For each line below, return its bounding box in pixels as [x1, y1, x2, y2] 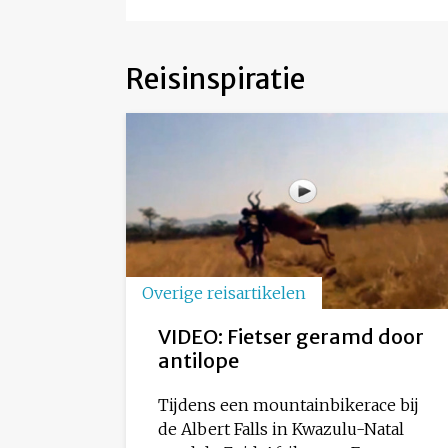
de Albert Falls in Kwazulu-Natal [158, 419, 404, 440]
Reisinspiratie [126, 60, 305, 97]
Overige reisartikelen [142, 283, 306, 304]
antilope [158, 348, 239, 374]
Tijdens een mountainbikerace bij [158, 395, 419, 416]
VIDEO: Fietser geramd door [158, 324, 424, 350]
